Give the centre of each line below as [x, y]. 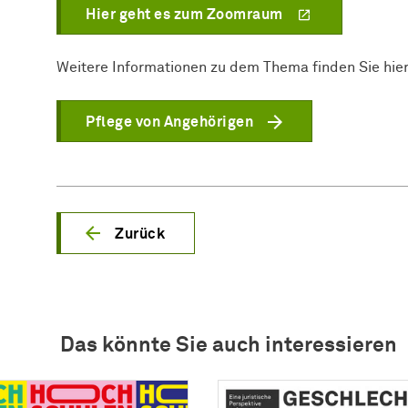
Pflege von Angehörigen [169, 122]
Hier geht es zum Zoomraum [184, 14]
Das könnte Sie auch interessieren [229, 345]
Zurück [140, 234]
